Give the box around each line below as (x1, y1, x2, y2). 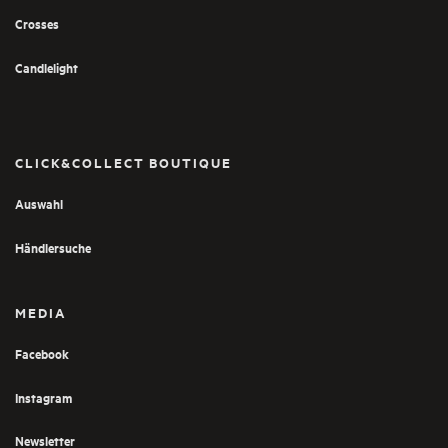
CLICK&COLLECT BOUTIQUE (15, 153, 232, 173)
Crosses (15, 14, 59, 34)
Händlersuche (15, 237, 91, 257)
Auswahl (15, 194, 63, 214)
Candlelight (15, 57, 78, 77)
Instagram (15, 387, 72, 407)
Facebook (15, 344, 69, 364)
